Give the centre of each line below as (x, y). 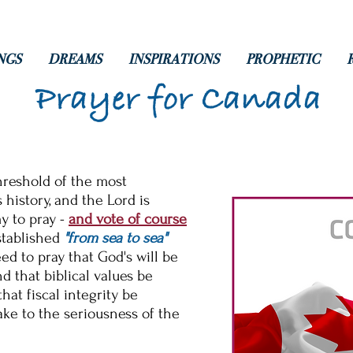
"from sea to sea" (115, 238)
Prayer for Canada (178, 100)
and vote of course (128, 219)
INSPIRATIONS (174, 59)
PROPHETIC (283, 59)
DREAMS (75, 59)
